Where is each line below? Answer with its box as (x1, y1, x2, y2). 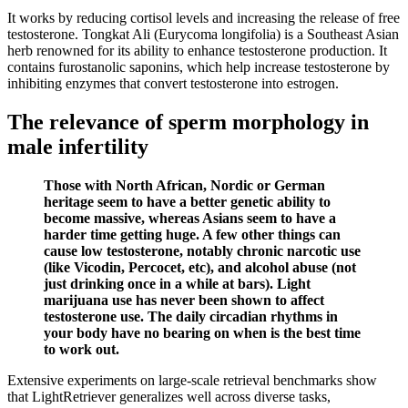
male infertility (7, 134, 148, 158)
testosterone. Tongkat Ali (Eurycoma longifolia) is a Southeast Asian (7, 26, 399, 43)
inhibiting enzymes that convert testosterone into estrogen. (7, 76, 339, 92)
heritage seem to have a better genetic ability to (44, 193, 331, 209)
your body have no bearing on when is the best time (44, 324, 361, 341)
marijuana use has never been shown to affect (44, 291, 324, 308)
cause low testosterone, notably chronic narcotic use (44, 242, 361, 259)
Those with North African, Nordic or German (44, 177, 325, 193)
